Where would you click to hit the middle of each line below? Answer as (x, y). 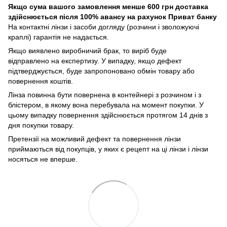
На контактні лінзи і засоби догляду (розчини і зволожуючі (104, 27)
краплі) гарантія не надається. (59, 37)
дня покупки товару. (41, 125)
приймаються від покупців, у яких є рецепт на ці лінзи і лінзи (108, 149)
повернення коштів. (42, 81)
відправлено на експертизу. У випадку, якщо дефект (95, 61)
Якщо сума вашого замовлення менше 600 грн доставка (108, 6)
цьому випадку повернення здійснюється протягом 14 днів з (108, 115)
